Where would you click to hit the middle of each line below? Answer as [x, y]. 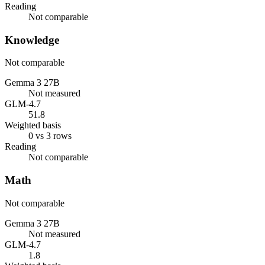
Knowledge [32, 40]
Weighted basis [33, 125]
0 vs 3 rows [50, 136]
